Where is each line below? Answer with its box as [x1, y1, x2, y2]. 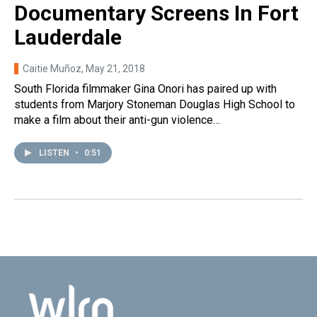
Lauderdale [14, 24, 122, 50]
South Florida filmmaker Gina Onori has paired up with [14, 81, 277, 96]
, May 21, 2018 [81, 62, 145, 74]
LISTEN [39, 147, 71, 158]
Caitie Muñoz [23, 62, 81, 74]
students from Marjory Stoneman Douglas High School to [14, 97, 295, 111]
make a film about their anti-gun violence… [14, 113, 220, 127]
